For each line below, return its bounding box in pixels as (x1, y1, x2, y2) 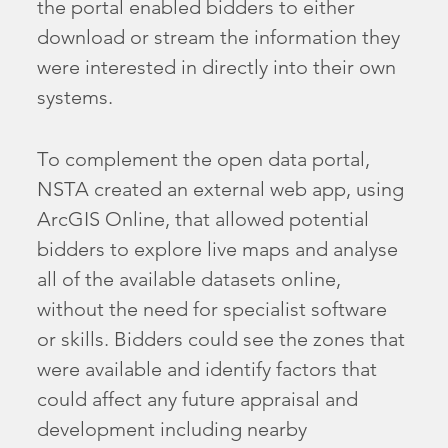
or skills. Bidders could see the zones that (37, 327, 406, 352)
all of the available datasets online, (37, 267, 342, 292)
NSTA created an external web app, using (37, 177, 405, 202)
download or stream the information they (37, 24, 401, 49)
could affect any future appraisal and (37, 387, 359, 412)
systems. (37, 84, 114, 109)
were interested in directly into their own (37, 54, 397, 79)
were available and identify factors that (37, 357, 378, 382)
